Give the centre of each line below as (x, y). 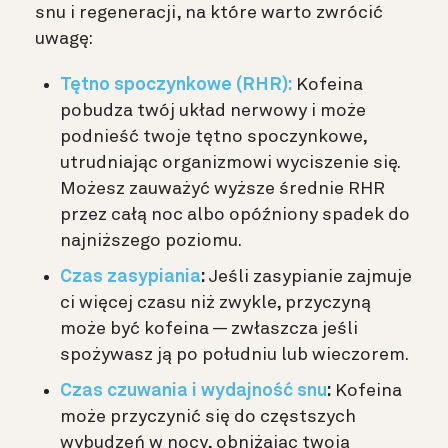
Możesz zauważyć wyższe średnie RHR (222, 188)
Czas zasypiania (130, 276)
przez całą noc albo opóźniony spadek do (235, 214)
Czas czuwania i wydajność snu (193, 390)
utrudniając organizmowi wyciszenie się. (230, 162)
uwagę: (64, 38)
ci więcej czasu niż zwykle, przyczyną (215, 302)
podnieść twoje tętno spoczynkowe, (213, 136)
